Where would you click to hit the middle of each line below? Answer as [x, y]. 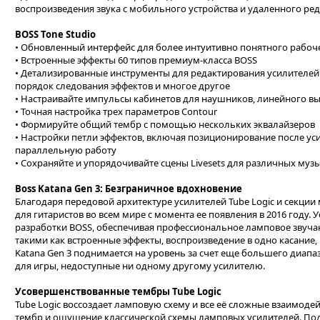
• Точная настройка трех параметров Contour [116, 111]
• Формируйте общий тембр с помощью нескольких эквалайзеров [165, 124]
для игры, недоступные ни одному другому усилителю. [140, 266]
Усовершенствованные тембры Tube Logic [118, 291]
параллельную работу [66, 150]
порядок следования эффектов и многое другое [122, 86]
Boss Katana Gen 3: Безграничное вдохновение [129, 189]
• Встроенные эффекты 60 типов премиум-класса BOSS [136, 60]
